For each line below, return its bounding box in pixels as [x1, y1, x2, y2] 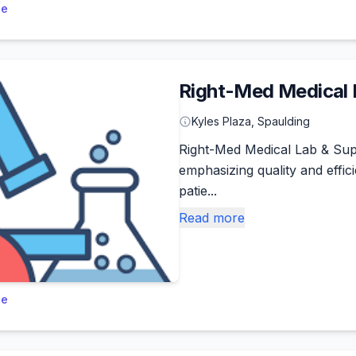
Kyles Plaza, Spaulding [192, 114, 310, 128]
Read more [179, 210, 245, 226]
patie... [179, 183, 217, 199]
